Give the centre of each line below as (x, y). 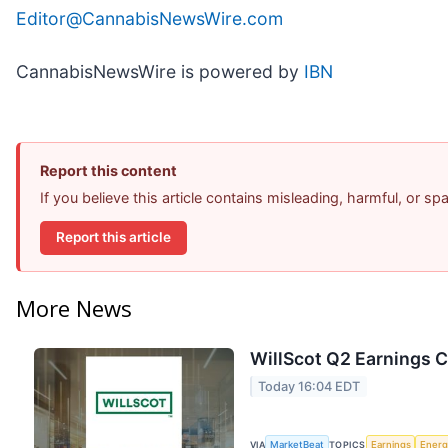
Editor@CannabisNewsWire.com (149, 18)
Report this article (113, 237)
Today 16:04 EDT (309, 386)
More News (74, 308)
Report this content (108, 170)
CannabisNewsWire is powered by (160, 71)
